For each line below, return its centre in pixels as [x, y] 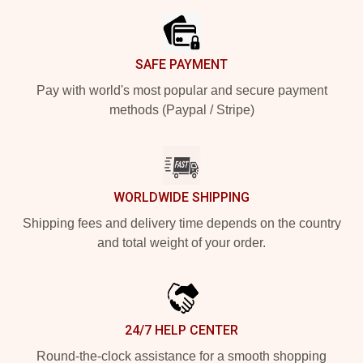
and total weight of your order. [181, 242]
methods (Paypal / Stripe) [181, 109]
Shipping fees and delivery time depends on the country [181, 223]
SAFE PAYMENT [181, 64]
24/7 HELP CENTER [181, 330]
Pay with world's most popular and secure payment [181, 90]
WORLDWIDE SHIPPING [181, 197]
